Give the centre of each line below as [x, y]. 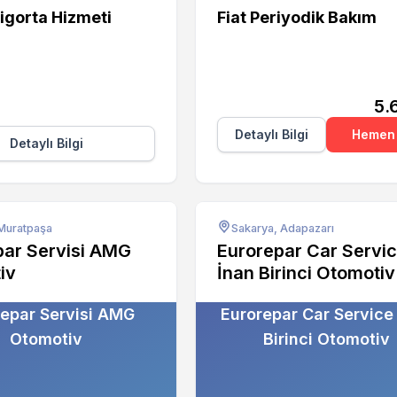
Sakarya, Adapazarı [283, 228]
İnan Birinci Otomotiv [306, 272]
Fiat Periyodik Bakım [297, 18]
